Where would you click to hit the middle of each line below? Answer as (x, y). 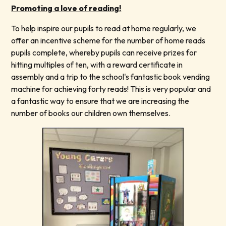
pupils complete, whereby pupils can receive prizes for (104, 53)
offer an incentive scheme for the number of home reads (108, 41)
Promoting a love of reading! (66, 8)
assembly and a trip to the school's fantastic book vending (111, 77)
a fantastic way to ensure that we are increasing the (100, 101)
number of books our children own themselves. (92, 113)
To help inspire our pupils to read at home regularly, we (104, 29)
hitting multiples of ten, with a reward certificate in (97, 65)
